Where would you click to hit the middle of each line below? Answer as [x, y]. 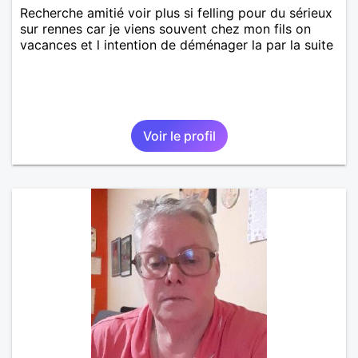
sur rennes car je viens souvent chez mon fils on [165, 28]
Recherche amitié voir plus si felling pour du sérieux [176, 12]
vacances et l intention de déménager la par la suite [177, 44]
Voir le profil [179, 135]
